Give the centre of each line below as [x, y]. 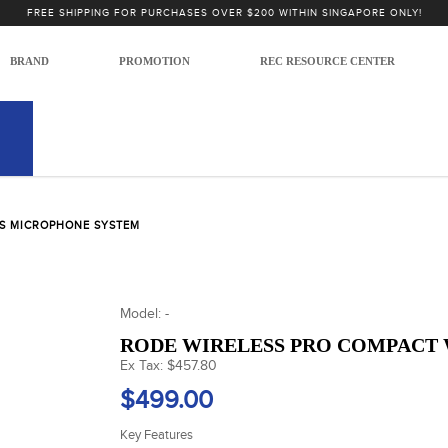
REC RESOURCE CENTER [327, 61]
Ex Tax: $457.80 [168, 365]
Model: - [144, 313]
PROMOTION [154, 61]
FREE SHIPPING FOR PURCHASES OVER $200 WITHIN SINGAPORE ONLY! [224, 13]
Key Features [156, 434]
